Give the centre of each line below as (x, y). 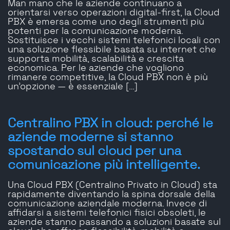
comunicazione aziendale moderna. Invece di (107, 204)
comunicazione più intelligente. (104, 165)
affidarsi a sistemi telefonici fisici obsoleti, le (107, 213)
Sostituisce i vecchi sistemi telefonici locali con (114, 41)
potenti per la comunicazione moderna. (95, 32)
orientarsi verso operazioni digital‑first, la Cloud (114, 13)
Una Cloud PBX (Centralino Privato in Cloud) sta (112, 186)
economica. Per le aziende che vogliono (96, 69)
